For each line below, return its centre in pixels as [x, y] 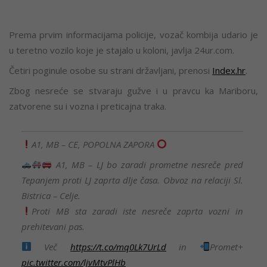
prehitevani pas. [53, 226]
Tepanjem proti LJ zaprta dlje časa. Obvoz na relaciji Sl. [132, 180]
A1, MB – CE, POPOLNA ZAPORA [94, 144]
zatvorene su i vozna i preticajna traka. [88, 106]
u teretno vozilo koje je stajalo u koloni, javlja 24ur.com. [122, 50]
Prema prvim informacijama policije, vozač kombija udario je [133, 35]
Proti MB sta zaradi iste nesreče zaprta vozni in [137, 211]
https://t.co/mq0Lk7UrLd [118, 246]
